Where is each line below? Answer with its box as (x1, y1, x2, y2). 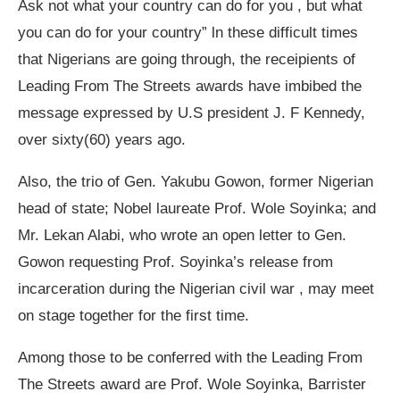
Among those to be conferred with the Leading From (18, 349, 362, 367)
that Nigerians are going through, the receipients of (18, 51, 355, 69)
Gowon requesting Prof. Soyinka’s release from (18, 254, 333, 271)
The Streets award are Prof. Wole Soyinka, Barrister (18, 376, 366, 394)
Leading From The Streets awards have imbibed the (18, 78, 362, 96)
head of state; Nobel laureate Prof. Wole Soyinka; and (18, 200, 376, 218)
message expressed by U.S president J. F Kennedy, (18, 104, 365, 122)
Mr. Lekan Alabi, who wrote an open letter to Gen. (18, 227, 346, 245)
